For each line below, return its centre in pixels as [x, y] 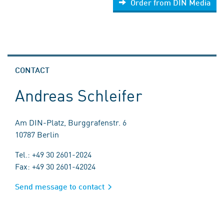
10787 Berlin [37, 134]
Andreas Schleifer [78, 95]
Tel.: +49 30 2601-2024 [53, 154]
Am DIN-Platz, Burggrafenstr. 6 [71, 122]
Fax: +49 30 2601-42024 [55, 166]
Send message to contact [60, 186]
